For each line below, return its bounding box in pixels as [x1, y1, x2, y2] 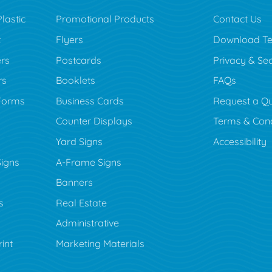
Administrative [55, 217, 119, 229]
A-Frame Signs [55, 155, 121, 168]
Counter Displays [55, 115, 132, 127]
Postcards [55, 53, 101, 66]
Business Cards [55, 94, 124, 107]
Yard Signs [55, 135, 103, 148]
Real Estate [55, 196, 107, 209]
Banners [55, 176, 93, 189]
